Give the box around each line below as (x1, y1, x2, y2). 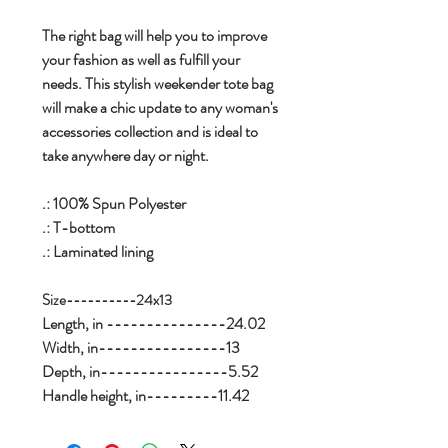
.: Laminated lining (42, 240, 153, 264)
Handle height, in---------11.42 (42, 384, 249, 408)
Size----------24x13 (42, 289, 172, 312)
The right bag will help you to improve (42, 24, 267, 48)
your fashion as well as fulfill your (42, 48, 240, 72)
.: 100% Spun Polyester (42, 192, 186, 216)
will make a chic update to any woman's (42, 96, 278, 120)
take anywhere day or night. (42, 144, 209, 168)
